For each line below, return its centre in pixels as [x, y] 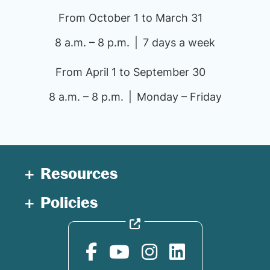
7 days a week [179, 42]
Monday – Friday [179, 97]
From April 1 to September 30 [130, 72]
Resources [79, 174]
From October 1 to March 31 [130, 18]
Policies [69, 202]
